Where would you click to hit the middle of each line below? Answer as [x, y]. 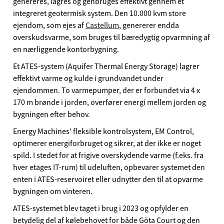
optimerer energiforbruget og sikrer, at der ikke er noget [107, 143]
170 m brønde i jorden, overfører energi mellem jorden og [109, 102]
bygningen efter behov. [51, 114]
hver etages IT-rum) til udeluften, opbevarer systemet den [109, 167]
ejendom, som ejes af [49, 25]
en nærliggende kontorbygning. [66, 49]
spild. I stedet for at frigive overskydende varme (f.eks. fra [108, 155]
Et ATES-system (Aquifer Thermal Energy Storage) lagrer [106, 66]
